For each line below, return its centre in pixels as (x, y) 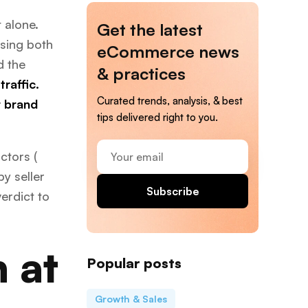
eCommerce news (168, 51)
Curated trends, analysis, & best (170, 100)
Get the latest (150, 29)
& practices (141, 73)
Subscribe (173, 191)
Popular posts (134, 263)
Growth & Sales (131, 298)
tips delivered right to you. (157, 117)
